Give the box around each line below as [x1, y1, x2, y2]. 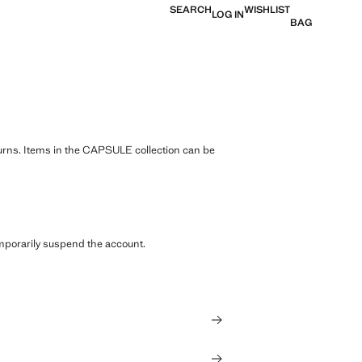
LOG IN [212, 8, 244, 21]
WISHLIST [244, 3, 290, 16]
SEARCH [170, 3, 212, 16]
